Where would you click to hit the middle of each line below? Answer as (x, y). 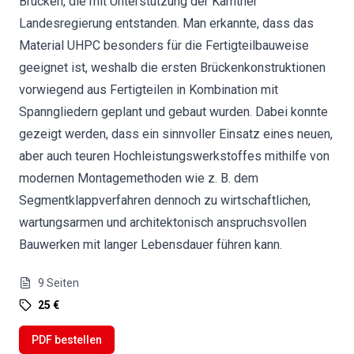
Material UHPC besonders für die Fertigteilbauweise (164, 45)
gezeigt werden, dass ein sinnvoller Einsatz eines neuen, (176, 134)
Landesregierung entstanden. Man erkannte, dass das (166, 23)
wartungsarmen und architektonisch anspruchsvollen (163, 222)
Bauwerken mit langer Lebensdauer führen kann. (151, 245)
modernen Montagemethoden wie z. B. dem (139, 178)
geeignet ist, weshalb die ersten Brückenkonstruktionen (172, 68)
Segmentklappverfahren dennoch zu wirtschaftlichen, (165, 200)
